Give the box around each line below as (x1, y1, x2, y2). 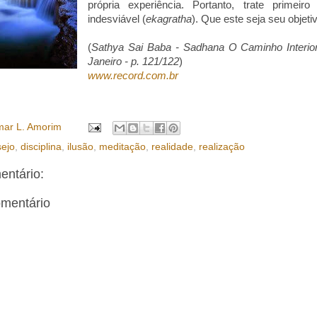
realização (199, 141, 245, 152)
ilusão (67, 141, 93, 152)
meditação (99, 141, 146, 152)
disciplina (21, 141, 62, 152)
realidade (151, 141, 193, 152)
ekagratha (145, 13, 192, 25)
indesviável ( (87, 13, 146, 25)
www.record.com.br (87, 70, 178, 82)
